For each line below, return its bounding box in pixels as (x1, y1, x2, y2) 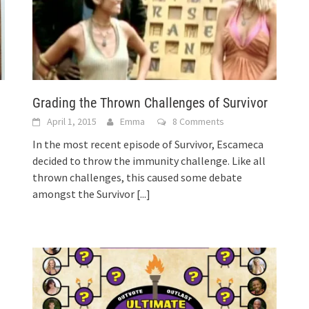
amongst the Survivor (32, 186, 137, 201)
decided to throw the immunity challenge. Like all (32, 153, 266, 168)
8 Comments (172, 114, 225, 128)
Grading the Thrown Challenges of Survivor (32, 94, 268, 111)
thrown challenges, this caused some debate (32, 170, 243, 184)
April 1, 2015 (47, 114, 97, 128)
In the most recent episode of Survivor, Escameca (32, 137, 264, 151)
